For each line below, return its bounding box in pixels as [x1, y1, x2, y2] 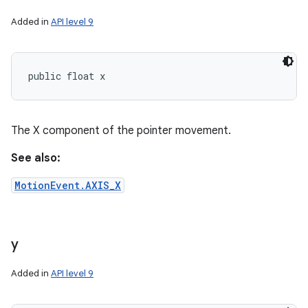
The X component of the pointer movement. [11, 124, 231, 137]
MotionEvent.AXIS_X [14, 179, 121, 192]
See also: [11, 151, 60, 165]
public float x [28, 69, 105, 82]
